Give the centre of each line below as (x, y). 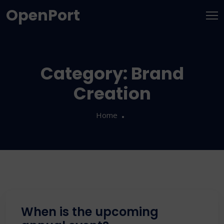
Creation (112, 93)
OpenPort (43, 15)
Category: (85, 73)
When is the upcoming (90, 212)
